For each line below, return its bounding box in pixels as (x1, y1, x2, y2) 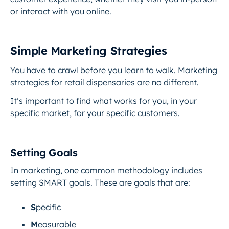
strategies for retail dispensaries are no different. (10, 77, 201, 87)
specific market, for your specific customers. (10, 108, 180, 118)
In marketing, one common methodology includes (10, 165, 202, 175)
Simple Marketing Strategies (10, 43, 167, 58)
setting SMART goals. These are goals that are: (10, 177, 190, 188)
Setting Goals (10, 146, 78, 159)
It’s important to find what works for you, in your (10, 96, 197, 106)
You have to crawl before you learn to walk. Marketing (10, 65, 217, 75)
